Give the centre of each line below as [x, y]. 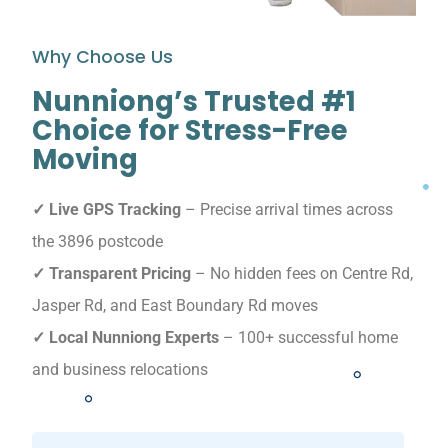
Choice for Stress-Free [190, 131]
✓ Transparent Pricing [111, 274]
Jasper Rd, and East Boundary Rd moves [175, 306]
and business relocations [120, 370]
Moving [85, 160]
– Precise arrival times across [287, 210]
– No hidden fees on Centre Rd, [302, 274]
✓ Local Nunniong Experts [125, 338]
